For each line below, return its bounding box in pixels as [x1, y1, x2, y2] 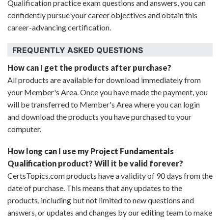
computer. [7, 124, 41, 134]
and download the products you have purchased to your [7, 112, 192, 121]
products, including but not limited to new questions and [7, 195, 194, 205]
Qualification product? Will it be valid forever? [7, 159, 183, 168]
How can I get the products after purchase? [7, 63, 171, 72]
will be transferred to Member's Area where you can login [7, 100, 200, 109]
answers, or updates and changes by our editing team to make [7, 208, 212, 217]
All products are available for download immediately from [7, 75, 201, 84]
